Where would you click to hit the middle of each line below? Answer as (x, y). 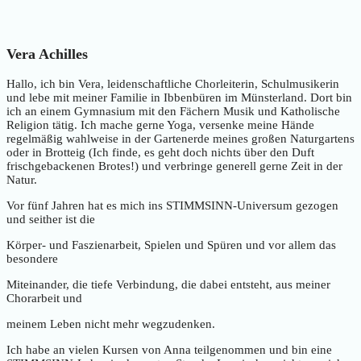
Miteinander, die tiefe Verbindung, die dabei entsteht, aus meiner (168, 284)
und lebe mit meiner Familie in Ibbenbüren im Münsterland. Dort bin (179, 97)
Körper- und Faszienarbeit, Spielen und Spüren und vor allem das (171, 245)
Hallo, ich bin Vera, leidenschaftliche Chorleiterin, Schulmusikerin (173, 83)
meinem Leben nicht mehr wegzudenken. (111, 324)
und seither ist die (51, 219)
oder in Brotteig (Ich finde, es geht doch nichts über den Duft (160, 152)
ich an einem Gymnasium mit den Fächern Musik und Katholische (173, 111)
